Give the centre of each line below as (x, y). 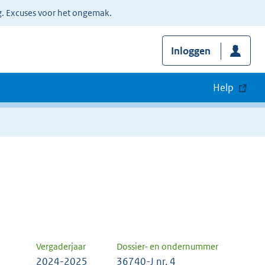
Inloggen (190, 51)
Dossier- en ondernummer (167, 247)
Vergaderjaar (61, 247)
